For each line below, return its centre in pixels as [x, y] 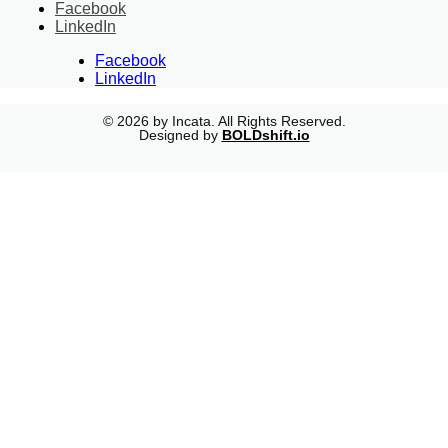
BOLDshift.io [265, 135]
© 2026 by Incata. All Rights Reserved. [224, 121]
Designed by [180, 135]
